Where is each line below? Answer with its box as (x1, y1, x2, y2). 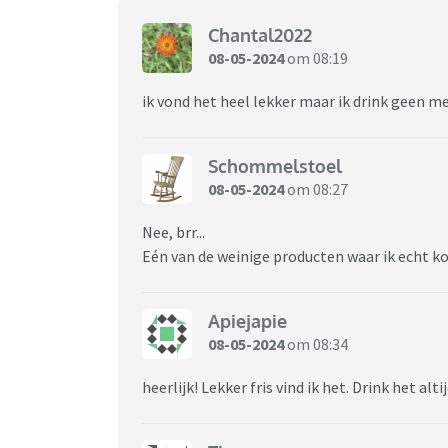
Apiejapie (208, 310, 287, 333)
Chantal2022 (208, 24, 312, 47)
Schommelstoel (208, 155, 342, 178)
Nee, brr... (142, 221, 208, 242)
